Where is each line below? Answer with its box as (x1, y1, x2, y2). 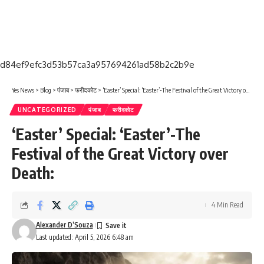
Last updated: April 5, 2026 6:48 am (35, 233, 134, 242)
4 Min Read (212, 200, 243, 210)
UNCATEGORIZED (18, 106, 77, 114)
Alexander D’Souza (35, 220, 93, 230)
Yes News (12, 86, 34, 94)
